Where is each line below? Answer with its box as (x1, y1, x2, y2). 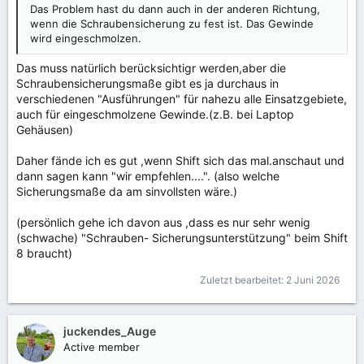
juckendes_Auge (63, 323, 156, 338)
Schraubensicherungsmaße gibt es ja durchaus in (16, 76, 279, 90)
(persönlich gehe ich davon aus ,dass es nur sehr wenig (16, 214, 310, 229)
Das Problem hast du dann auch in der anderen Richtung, (30, 2, 320, 15)
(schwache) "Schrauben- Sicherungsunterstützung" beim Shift (16, 230, 348, 245)
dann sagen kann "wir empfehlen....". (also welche (16, 168, 279, 183)
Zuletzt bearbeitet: (200, 273, 286, 286)
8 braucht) (16, 245, 72, 260)
